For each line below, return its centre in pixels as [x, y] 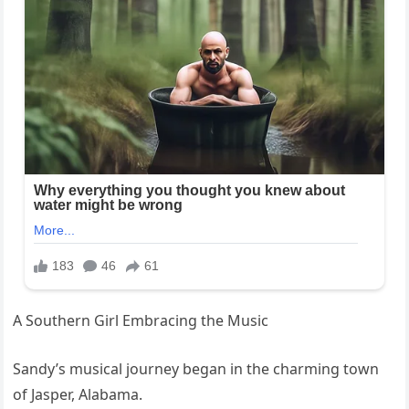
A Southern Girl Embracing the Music [141, 321]
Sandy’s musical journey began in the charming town [196, 369]
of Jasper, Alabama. [78, 395]
